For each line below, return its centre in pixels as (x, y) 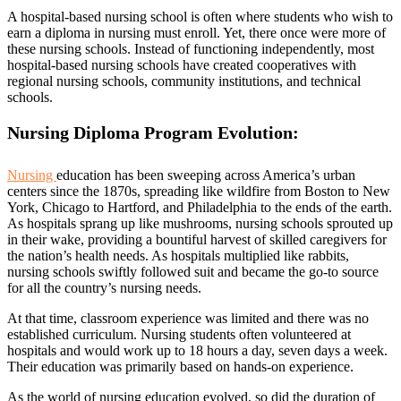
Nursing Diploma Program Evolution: (153, 132)
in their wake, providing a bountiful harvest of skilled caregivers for (197, 239)
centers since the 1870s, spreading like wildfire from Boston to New (199, 191)
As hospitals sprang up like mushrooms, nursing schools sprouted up (200, 223)
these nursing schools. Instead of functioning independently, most (191, 49)
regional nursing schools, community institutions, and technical (184, 81)
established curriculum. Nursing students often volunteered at (179, 334)
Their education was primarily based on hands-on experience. (180, 367)
